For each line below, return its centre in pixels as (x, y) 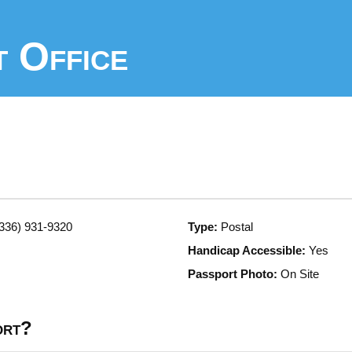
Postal (235, 227)
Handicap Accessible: (247, 250)
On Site (298, 274)
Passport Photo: (233, 274)
